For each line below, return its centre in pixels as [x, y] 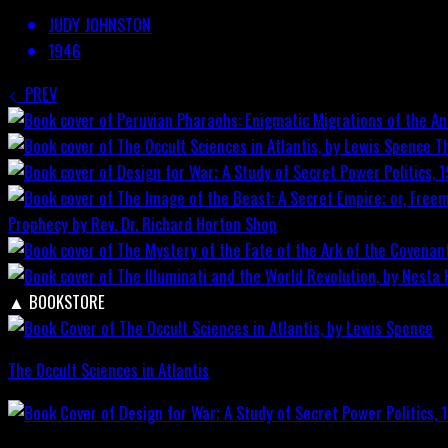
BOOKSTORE [67, 301]
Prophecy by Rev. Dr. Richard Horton [124, 223]
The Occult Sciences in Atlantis [108, 370]
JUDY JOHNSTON [99, 24]
